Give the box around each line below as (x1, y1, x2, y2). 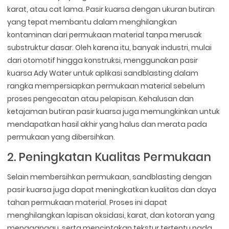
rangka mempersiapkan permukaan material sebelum (7, 80, 205, 91)
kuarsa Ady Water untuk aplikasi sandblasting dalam (7, 67, 199, 78)
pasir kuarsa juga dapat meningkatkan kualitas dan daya (7, 184, 217, 195)
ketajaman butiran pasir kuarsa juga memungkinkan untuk (7, 106, 220, 117)
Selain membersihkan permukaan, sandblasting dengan (7, 171, 212, 182)
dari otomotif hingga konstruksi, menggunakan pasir (7, 55, 198, 65)
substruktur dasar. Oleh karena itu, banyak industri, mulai (7, 42, 212, 53)
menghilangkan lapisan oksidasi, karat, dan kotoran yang (7, 210, 215, 220)
